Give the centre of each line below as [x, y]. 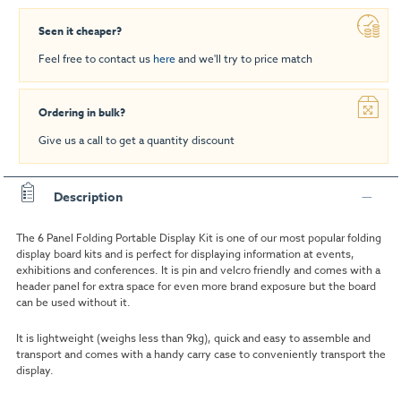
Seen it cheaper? [80, 31]
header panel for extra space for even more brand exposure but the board [196, 286]
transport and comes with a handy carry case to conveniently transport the [200, 354]
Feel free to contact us [96, 59]
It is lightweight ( [58, 338]
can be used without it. [73, 302]
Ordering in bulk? [82, 113]
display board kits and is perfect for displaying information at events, [185, 253]
